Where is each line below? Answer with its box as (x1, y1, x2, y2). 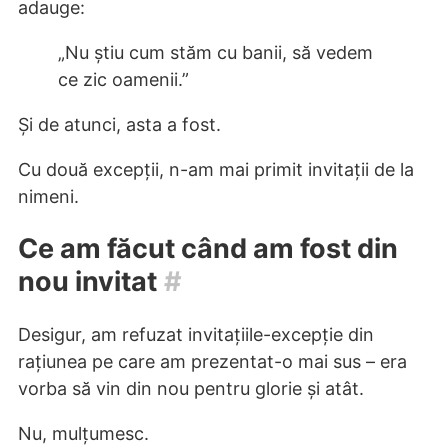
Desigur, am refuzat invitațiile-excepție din (18, 323, 374, 345)
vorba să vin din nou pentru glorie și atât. (18, 377, 364, 399)
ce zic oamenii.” (58, 68, 189, 90)
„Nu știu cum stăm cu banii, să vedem (58, 41, 373, 63)
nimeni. (18, 185, 79, 207)
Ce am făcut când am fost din (18, 232, 398, 266)
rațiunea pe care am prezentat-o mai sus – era (18, 350, 407, 372)
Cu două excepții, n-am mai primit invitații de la (18, 158, 414, 180)
